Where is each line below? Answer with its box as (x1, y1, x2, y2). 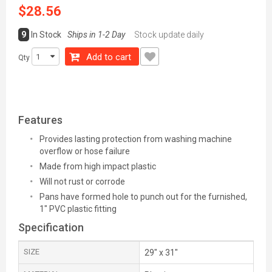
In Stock (31, 30, 61, 39)
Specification (18, 221, 84, 234)
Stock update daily (134, 30, 204, 39)
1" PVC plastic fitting (39, 204, 117, 214)
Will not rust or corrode (39, 177, 125, 186)
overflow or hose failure (39, 146, 130, 156)
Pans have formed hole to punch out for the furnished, (39, 192, 247, 202)
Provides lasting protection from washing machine (39, 134, 232, 144)
